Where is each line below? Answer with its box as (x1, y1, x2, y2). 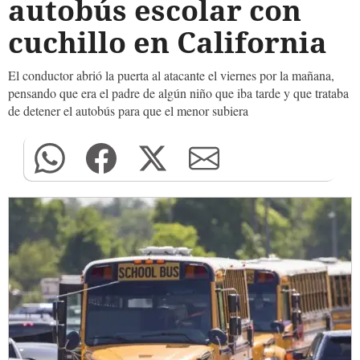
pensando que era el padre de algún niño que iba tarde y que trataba (8, 84, 349, 101)
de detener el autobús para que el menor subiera (8, 102, 248, 119)
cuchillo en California (8, 22, 334, 62)
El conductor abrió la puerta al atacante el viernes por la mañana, (8, 67, 334, 84)
